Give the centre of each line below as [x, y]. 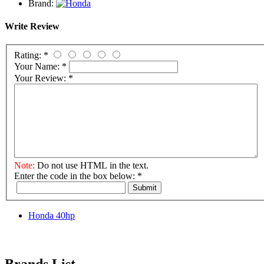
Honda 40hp [52, 215]
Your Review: [41, 78]
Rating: [29, 55]
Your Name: [38, 66]
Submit [145, 187]
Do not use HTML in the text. [92, 165]
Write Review [32, 26]
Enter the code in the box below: [76, 176]
